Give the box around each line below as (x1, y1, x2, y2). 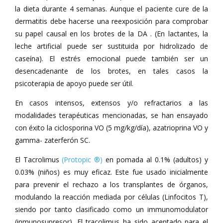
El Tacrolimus (15, 155, 62, 164)
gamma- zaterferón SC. (15, 135, 90, 145)
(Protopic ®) (62, 155, 103, 164)
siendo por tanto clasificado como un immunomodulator (15, 205, 208, 214)
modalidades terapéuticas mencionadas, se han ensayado (15, 111, 208, 120)
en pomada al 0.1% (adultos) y (103, 155, 208, 164)
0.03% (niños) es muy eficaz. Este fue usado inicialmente (15, 167, 208, 177)
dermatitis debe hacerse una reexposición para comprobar (15, 16, 208, 26)
